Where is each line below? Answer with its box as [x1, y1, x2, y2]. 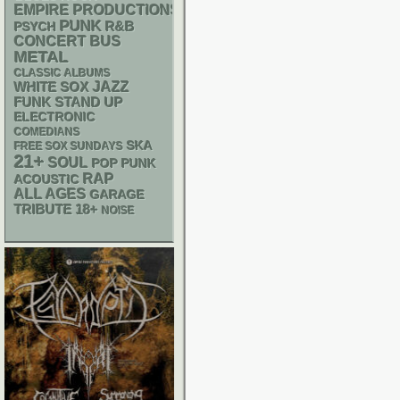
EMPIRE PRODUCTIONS [14, 3, 180, 18]
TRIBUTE [14, 203, 72, 217]
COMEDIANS [14, 127, 80, 137]
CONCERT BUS [14, 34, 121, 49]
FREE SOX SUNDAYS [14, 140, 123, 153]
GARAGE [90, 187, 145, 202]
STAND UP [55, 95, 123, 110]
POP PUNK [92, 156, 156, 171]
